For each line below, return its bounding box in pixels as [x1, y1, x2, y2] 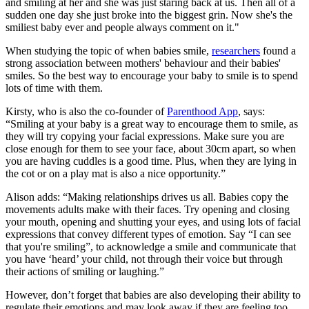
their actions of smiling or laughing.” [6, 266, 167, 278]
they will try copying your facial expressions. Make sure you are [6, 130, 284, 143]
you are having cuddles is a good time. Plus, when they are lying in [6, 155, 297, 168]
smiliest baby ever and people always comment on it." [6, 21, 245, 34]
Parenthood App [167, 106, 238, 118]
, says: [238, 106, 265, 118]
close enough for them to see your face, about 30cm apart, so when [6, 143, 296, 155]
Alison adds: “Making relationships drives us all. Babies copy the [6, 191, 288, 203]
